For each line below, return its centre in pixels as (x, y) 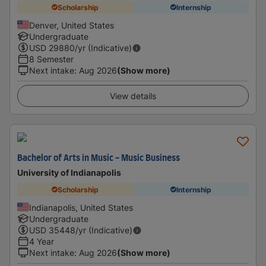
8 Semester (51, 59)
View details (133, 96)
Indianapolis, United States (81, 208)
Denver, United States (72, 25)
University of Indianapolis (69, 172)
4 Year (42, 241)
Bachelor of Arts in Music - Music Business (99, 159)
